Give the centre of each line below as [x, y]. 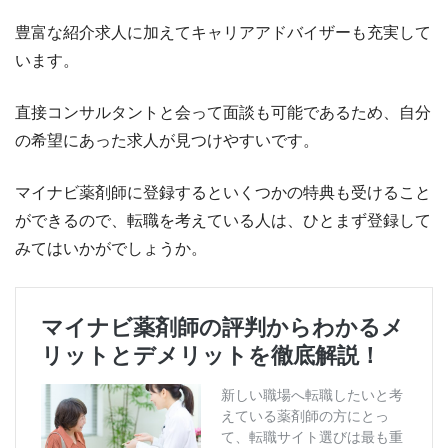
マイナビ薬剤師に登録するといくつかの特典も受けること [223, 193]
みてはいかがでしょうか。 [111, 249]
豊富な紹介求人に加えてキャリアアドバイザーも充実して [223, 33]
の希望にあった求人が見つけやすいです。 [167, 141]
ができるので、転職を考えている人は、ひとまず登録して [223, 221]
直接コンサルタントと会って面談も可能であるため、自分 [223, 113]
